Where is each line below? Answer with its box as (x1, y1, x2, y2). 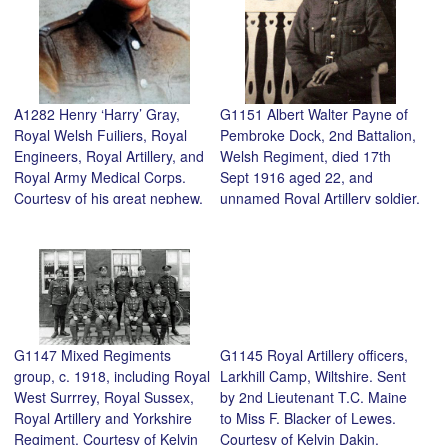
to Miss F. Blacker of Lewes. (219, 407, 396, 428)
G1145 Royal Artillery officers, (219, 344, 408, 365)
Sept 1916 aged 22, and (219, 167, 373, 188)
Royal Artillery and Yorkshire (14, 407, 192, 428)
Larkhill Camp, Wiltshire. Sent (219, 365, 406, 386)
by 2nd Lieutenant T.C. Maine (219, 386, 407, 407)
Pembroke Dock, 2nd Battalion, (219, 125, 416, 146)
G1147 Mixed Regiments (14, 344, 171, 365)
